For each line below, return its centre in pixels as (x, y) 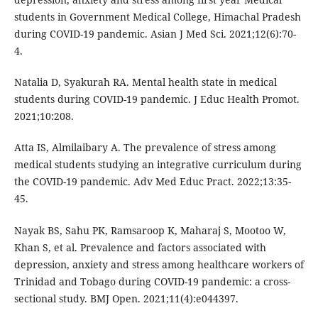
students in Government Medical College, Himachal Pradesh (157, 17)
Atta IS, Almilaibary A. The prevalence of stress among (145, 148)
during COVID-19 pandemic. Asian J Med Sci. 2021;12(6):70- (155, 34)
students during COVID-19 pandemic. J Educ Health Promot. (157, 99)
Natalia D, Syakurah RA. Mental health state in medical (145, 82)
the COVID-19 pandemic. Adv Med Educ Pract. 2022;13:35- (152, 182)
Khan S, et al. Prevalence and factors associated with (140, 247)
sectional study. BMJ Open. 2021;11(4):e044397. (126, 298)
